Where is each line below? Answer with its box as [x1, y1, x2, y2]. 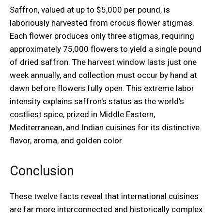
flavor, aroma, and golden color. [10, 136, 124, 146]
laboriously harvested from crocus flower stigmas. [10, 18, 194, 28]
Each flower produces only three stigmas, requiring [10, 31, 194, 41]
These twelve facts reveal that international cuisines [10, 191, 199, 201]
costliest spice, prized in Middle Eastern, [10, 109, 155, 120]
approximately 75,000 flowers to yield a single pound [10, 44, 201, 54]
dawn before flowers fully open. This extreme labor [10, 83, 194, 93]
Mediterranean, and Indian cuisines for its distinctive [10, 123, 200, 133]
